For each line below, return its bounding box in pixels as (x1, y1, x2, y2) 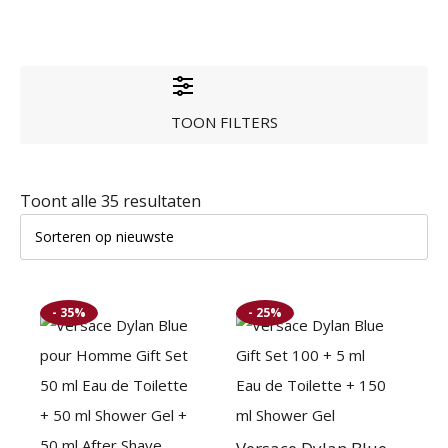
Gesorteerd (200, 189, 285, 211)
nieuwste (200, 239, 268, 261)
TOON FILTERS (170, 111, 278, 132)
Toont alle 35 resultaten (20, 190, 201, 212)
